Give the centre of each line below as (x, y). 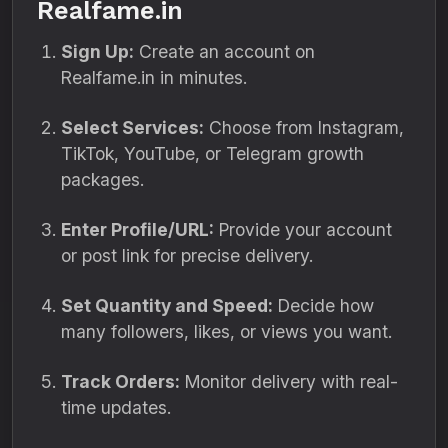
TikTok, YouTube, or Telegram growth (212, 153)
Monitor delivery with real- (289, 381)
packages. (102, 179)
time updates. (116, 407)
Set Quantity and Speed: (167, 305)
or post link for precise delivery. (187, 255)
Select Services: (132, 127)
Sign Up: (97, 51)
